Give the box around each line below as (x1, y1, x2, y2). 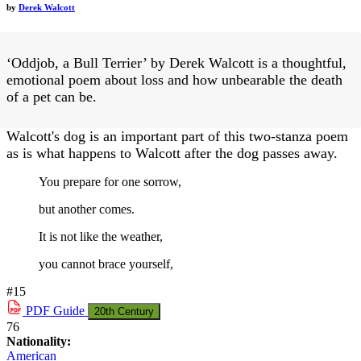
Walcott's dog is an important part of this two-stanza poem (6, 127, 348, 144)
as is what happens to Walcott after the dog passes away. (6, 144, 338, 161)
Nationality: (6, 334, 71, 348)
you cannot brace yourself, (39, 256, 173, 271)
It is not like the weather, (39, 229, 163, 243)
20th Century (94, 305, 154, 317)
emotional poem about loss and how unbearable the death (6, 71, 342, 88)
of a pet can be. (6, 88, 101, 105)
